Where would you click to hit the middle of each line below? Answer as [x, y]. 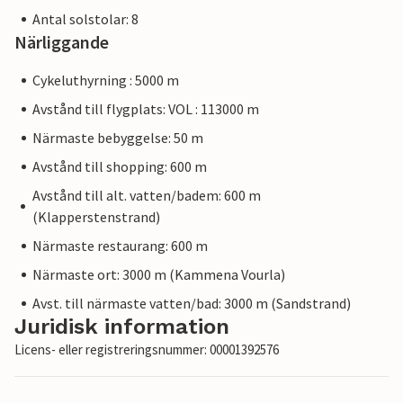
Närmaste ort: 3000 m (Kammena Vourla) [159, 275]
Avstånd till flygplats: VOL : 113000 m [146, 109]
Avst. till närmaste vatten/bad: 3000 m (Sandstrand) [192, 304]
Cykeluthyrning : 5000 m [106, 81]
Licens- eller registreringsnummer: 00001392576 [147, 350]
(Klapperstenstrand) [96, 217]
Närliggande [62, 42]
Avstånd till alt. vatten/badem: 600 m [146, 196]
